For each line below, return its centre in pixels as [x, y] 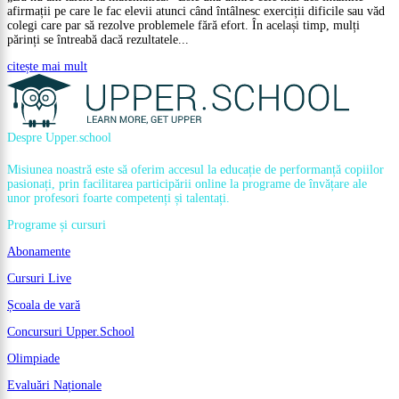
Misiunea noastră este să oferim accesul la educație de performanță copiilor [195, 169]
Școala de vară [44, 305]
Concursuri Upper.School [71, 331]
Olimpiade [33, 358]
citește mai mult [47, 66]
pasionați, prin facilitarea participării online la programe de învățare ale [187, 183]
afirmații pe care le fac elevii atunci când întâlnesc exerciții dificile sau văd [196, 11]
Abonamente [39, 251]
